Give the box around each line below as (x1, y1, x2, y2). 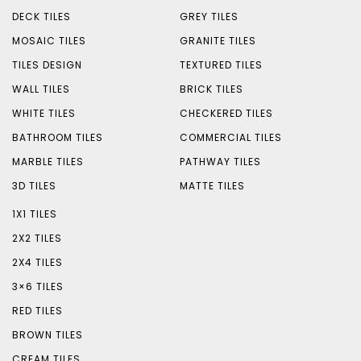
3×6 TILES (12, 280, 64, 294)
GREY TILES (179, 10, 239, 24)
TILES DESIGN (12, 58, 82, 73)
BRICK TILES (179, 82, 243, 97)
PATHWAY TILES (179, 155, 261, 169)
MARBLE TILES (12, 155, 84, 169)
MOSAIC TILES (12, 34, 86, 48)
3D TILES (12, 179, 56, 193)
